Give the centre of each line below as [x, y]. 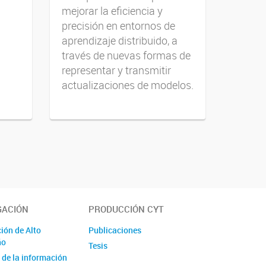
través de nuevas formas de [126, 55]
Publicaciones [115, 230]
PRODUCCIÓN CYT [126, 209]
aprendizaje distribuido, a [119, 40]
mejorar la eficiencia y [112, 10]
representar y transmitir [116, 70]
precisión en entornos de [118, 25]
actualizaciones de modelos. [127, 85]
